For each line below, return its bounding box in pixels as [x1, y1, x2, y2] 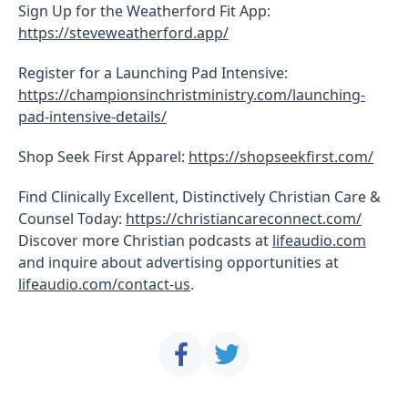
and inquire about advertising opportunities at [18, 251, 339, 272]
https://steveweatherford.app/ [18, 22, 229, 43]
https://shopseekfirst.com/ [189, 146, 373, 167]
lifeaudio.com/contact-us [18, 273, 190, 294]
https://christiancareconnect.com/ [126, 208, 362, 229]
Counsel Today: [18, 208, 126, 229]
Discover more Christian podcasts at [18, 229, 272, 250]
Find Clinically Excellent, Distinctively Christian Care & [18, 186, 381, 207]
